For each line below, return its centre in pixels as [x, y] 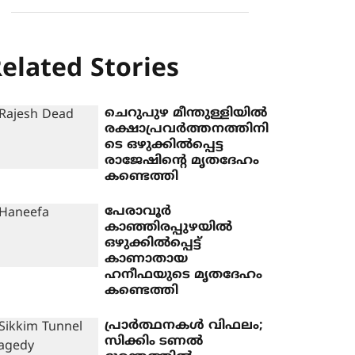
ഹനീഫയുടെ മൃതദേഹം [184, 275]
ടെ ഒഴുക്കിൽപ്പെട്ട [164, 145]
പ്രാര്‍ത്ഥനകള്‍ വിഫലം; [184, 326]
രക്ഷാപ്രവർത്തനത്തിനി [187, 129]
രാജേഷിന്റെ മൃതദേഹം [182, 161]
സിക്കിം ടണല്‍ [154, 342]
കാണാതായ [147, 259]
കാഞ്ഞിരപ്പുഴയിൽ [169, 227]
